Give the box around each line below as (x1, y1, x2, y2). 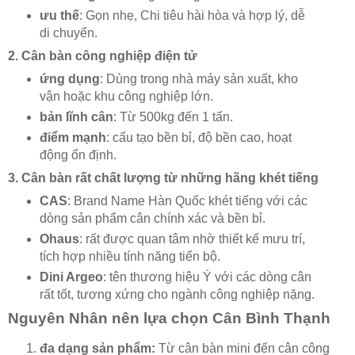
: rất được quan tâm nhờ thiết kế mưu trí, (78, 231, 305, 246)
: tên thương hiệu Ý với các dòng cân (102, 269, 311, 284)
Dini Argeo (39, 269, 103, 284)
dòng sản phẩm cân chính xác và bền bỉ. (39, 211, 265, 225)
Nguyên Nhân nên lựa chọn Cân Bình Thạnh (8, 310, 330, 327)
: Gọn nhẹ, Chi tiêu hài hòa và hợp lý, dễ (78, 9, 305, 23)
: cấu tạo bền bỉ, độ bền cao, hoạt (105, 130, 292, 144)
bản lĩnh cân (39, 109, 113, 124)
